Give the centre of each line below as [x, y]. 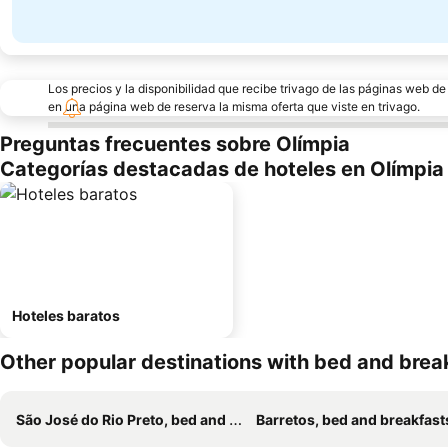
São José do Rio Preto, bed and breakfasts [122, 419]
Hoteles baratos [66, 315]
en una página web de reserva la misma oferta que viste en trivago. [234, 106]
